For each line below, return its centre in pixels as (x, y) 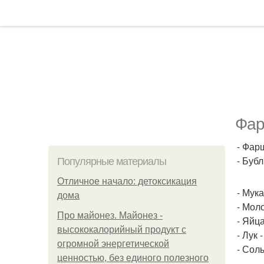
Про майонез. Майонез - (110, 215)
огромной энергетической (113, 244)
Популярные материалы (112, 161)
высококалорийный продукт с (122, 230)
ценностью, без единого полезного (133, 258)
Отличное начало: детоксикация (127, 181)
